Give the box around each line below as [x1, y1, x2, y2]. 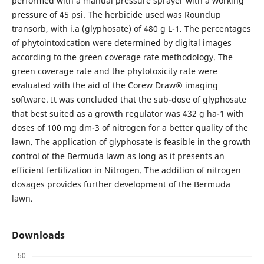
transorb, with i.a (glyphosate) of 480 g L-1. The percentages [11, 22, 251, 34]
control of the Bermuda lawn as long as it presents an [11, 150, 225, 161]
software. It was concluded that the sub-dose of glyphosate [11, 93, 246, 105]
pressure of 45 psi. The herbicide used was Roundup [11, 8, 221, 20]
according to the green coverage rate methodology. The [11, 51, 233, 62]
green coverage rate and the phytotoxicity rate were [11, 65, 217, 77]
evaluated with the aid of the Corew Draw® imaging [11, 79, 218, 91]
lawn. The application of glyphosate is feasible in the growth [11, 136, 251, 147]
